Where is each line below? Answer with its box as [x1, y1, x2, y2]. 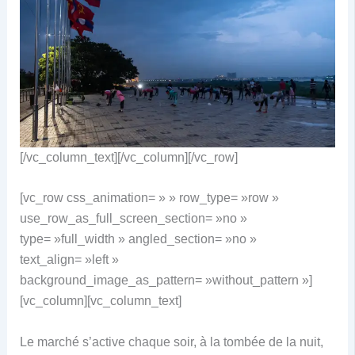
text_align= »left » [19, 253, 119, 267]
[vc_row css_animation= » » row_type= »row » [19, 191, 279, 205]
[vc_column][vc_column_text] [19, 294, 181, 308]
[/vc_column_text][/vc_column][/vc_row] [19, 150, 238, 164]
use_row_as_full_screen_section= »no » [19, 212, 247, 226]
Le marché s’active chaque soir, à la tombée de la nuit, [19, 334, 323, 349]
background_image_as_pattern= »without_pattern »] [19, 273, 312, 288]
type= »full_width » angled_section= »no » [19, 232, 257, 246]
